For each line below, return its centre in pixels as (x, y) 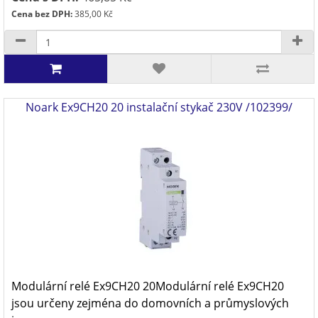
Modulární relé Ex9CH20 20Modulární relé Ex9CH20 (148, 286)
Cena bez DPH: (42, 14)
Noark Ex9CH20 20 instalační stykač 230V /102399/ (159, 107)
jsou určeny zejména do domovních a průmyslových (150, 303)
